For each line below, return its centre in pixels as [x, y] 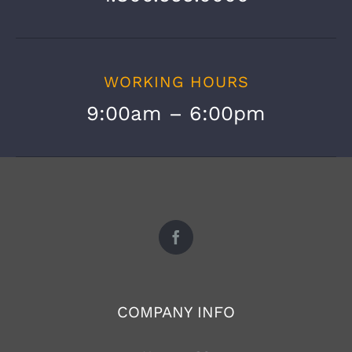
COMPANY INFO [176, 312]
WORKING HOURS [176, 81]
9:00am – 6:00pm [176, 113]
